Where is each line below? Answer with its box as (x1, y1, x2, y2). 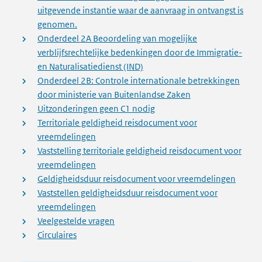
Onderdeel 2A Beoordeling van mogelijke (37, 33, 197, 44)
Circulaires (37, 229, 77, 240)
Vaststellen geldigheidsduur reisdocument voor (37, 187, 218, 198)
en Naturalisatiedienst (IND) (37, 61, 143, 72)
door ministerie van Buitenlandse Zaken (37, 89, 191, 100)
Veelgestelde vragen (37, 215, 115, 226)
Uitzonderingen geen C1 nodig (37, 103, 155, 114)
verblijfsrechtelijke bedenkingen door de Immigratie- (37, 47, 242, 58)
